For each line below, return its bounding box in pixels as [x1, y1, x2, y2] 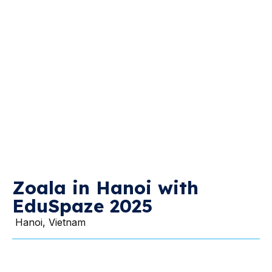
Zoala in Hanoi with [12, 175, 199, 199]
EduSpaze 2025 [12, 194, 152, 217]
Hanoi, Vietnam [15, 216, 86, 228]
